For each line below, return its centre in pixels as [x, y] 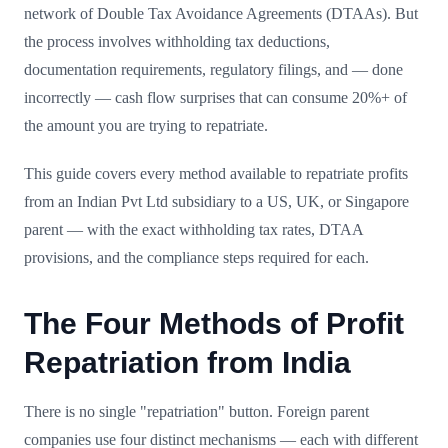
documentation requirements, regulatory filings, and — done [213, 69]
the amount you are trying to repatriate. [146, 125]
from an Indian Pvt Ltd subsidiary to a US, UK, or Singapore [216, 201]
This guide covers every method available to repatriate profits [216, 173]
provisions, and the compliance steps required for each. [196, 257]
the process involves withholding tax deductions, [177, 41]
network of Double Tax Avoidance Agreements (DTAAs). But [221, 13]
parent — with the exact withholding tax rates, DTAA [193, 229]
